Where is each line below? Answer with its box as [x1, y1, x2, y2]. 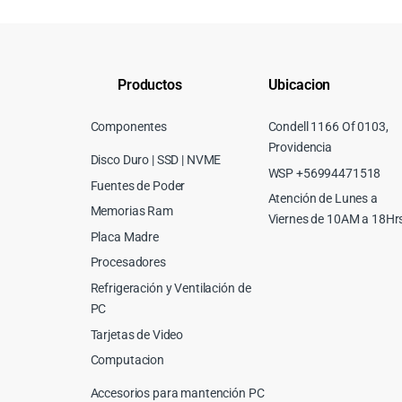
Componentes [90, 118, 168, 134]
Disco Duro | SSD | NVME [90, 152, 222, 167]
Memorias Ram [90, 204, 173, 219]
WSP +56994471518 [267, 165, 381, 180]
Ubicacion [267, 76, 331, 94]
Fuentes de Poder [90, 178, 186, 193]
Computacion [90, 353, 165, 368]
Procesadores [90, 255, 166, 270]
